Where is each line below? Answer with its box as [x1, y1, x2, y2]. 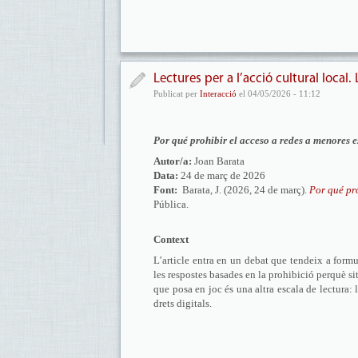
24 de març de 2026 [178, 169, 265, 181]
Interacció [200, 89, 237, 98]
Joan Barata [192, 155, 245, 167]
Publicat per [153, 89, 200, 98]
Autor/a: [153, 155, 192, 167]
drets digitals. [153, 297, 212, 309]
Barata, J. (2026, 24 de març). [177, 184, 307, 196]
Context [153, 233, 189, 245]
